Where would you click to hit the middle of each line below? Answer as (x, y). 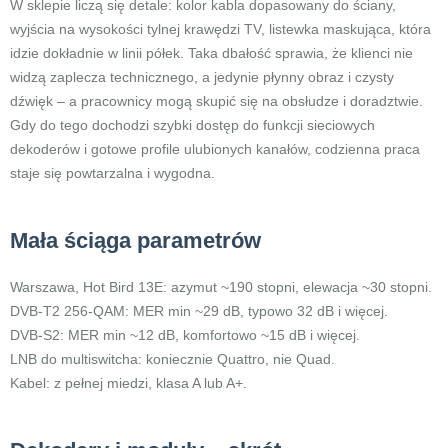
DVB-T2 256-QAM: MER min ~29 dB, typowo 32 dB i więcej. (199, 311)
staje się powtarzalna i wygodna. (112, 173)
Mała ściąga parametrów (135, 240)
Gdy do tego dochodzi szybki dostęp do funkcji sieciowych (192, 125)
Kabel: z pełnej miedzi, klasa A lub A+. (128, 383)
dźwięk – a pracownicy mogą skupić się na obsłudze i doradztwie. (216, 101)
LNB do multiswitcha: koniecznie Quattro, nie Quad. (172, 359)
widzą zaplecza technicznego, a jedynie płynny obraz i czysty (202, 77)
